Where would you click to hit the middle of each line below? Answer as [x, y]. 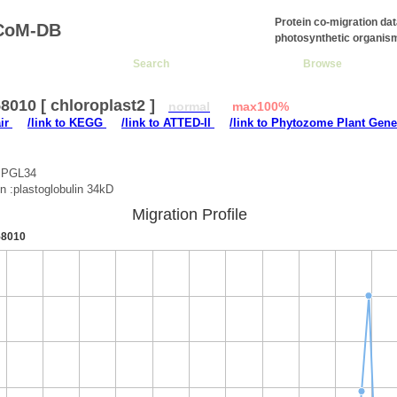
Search [151, 63]
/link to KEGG [67, 123]
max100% [261, 106]
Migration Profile [190, 214]
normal [189, 106]
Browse [323, 63]
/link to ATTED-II [168, 123]
